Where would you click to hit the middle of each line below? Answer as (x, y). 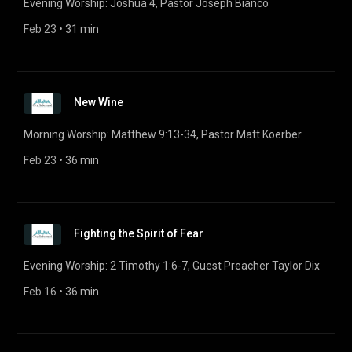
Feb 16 (40, 291)
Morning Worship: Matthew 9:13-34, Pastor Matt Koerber (163, 134)
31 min (82, 29)
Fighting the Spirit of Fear (139, 233)
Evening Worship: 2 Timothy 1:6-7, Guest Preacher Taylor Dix (172, 266)
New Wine (99, 102)
